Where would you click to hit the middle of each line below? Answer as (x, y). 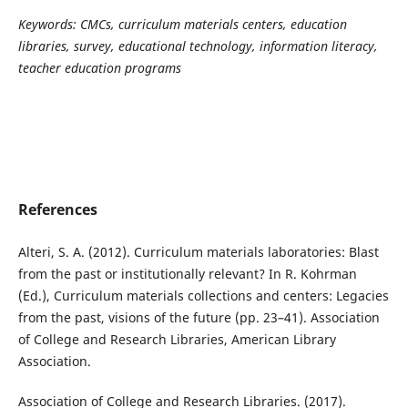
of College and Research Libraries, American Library (177, 340)
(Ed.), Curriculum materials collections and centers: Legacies (203, 296)
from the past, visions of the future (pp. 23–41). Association (199, 318)
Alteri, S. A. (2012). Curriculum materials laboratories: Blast (198, 252)
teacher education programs (99, 68)
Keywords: (47, 25)
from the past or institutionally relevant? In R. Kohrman (187, 274)
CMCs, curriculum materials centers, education (213, 25)
